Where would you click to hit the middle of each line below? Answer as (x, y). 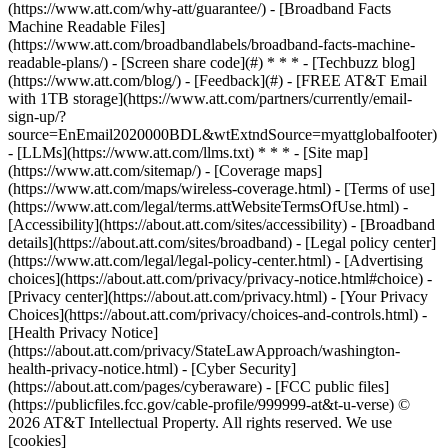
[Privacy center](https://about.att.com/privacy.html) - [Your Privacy (218, 296)
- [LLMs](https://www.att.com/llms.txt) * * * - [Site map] (188, 152)
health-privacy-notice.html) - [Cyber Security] (152, 368)
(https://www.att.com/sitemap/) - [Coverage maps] (165, 170)
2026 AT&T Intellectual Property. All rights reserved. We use (200, 422)
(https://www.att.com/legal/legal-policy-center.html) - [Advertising (215, 260)
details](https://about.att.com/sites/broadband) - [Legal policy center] (222, 242)
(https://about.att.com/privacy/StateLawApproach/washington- (204, 350)
